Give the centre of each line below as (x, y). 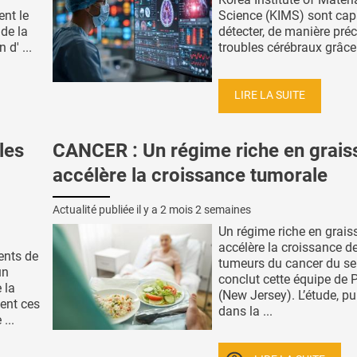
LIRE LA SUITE (270, 96)
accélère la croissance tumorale (190, 176)
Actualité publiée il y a (106, 210)
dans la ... (245, 312)
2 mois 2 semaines (206, 210)
